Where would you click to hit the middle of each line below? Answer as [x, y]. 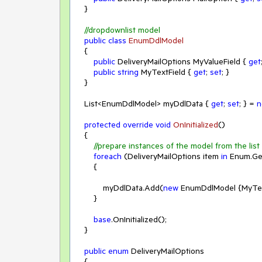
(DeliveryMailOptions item [171, 156]
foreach [108, 156]
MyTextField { [166, 72]
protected [102, 125]
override [138, 125]
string [128, 72]
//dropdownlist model [122, 30]
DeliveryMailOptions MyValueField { [182, 61]
